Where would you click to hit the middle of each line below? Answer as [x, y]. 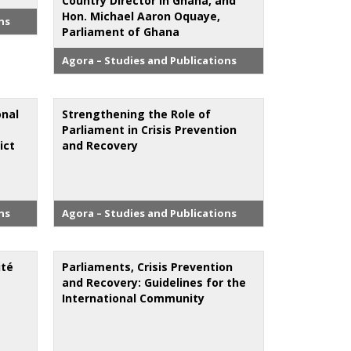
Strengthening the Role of [137, 114]
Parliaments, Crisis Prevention [148, 266]
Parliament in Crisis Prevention [150, 129]
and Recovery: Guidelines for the [154, 282]
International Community [134, 298]
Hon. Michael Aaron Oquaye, [141, 16]
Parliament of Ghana [121, 31]
